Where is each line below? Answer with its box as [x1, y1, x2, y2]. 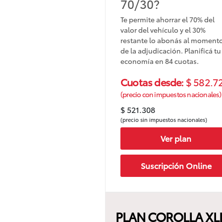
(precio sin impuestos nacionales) [120, 115, 207, 123]
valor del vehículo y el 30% [120, 24, 206, 35]
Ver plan [161, 132, 192, 144]
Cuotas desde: [120, 74, 186, 89]
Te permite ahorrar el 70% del [120, 14, 215, 24]
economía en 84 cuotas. [120, 55, 199, 66]
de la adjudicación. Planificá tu [120, 45, 221, 55]
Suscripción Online [140, 160, 212, 171]
